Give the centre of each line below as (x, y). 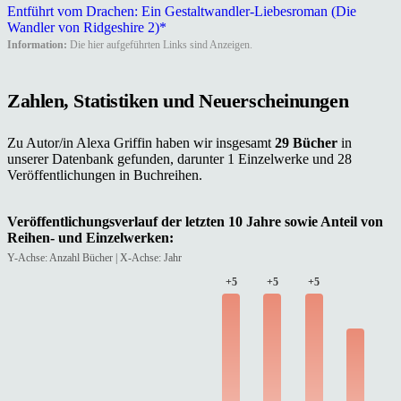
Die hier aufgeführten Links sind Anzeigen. (160, 44)
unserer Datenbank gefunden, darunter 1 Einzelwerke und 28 (179, 159)
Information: (37, 44)
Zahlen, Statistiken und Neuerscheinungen (178, 101)
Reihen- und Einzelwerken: (90, 238)
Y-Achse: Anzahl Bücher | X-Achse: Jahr (94, 258)
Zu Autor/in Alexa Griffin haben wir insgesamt (141, 143)
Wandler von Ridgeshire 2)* (87, 27)
